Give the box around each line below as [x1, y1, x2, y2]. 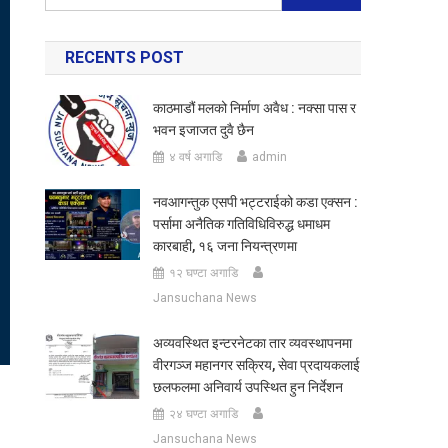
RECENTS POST [65, 48, 185, 67]
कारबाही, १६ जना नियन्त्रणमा [152, 238, 297, 254]
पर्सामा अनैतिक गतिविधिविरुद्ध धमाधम [152, 216, 330, 232]
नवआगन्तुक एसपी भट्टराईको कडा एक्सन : [152, 194, 358, 210]
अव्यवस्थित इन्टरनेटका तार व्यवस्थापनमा [152, 335, 352, 351]
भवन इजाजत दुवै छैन [152, 122, 254, 138]
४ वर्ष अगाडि [168, 150, 222, 164]
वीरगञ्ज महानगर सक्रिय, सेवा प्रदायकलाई [152, 357, 360, 373]
